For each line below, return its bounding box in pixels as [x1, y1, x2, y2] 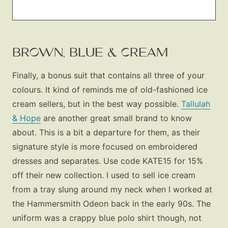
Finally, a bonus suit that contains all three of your [12, 70, 205, 80]
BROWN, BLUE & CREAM [12, 44, 168, 60]
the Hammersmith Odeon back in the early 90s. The [12, 198, 211, 209]
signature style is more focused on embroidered [12, 141, 197, 152]
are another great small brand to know [41, 112, 192, 123]
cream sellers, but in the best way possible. [12, 98, 181, 109]
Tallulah [181, 98, 210, 109]
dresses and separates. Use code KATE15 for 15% [12, 155, 203, 166]
